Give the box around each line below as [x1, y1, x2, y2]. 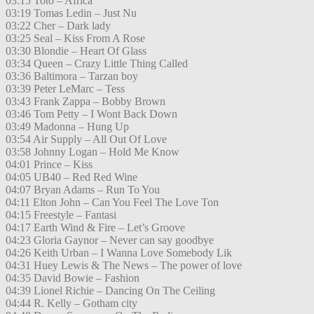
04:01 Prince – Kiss [6, 158, 93, 171]
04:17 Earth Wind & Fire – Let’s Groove [6, 221, 185, 234]
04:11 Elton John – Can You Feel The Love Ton [6, 196, 219, 209]
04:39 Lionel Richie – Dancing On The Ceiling [6, 285, 215, 297]
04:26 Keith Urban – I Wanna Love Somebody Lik [6, 247, 232, 259]
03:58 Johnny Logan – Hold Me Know [6, 146, 179, 158]
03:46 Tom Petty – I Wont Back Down [6, 108, 177, 121]
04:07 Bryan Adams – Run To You [6, 184, 160, 196]
